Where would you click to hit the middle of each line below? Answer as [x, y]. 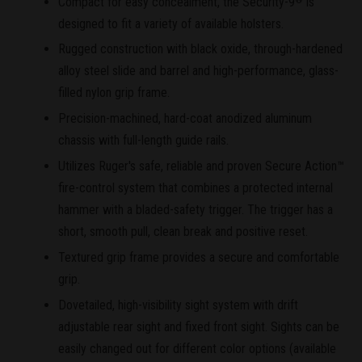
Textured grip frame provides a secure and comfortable [199, 257]
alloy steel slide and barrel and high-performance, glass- [198, 71]
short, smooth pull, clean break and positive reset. [183, 231]
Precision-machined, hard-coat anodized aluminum [185, 119]
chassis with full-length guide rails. [143, 141]
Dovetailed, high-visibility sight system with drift [178, 305]
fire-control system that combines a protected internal [196, 187]
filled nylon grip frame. [114, 93]
